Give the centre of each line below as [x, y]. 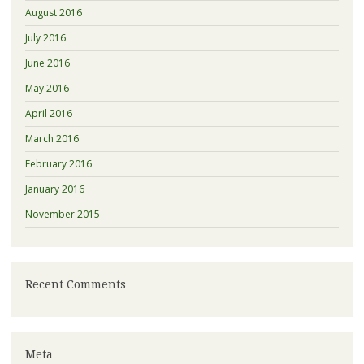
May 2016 [47, 88]
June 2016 [47, 63]
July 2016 [45, 37]
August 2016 [53, 12]
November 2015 [62, 214]
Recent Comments [75, 284]
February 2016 [58, 163]
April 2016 [48, 113]
